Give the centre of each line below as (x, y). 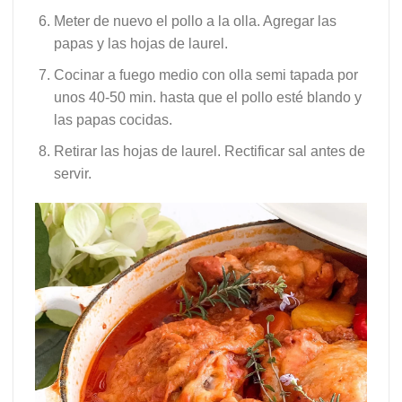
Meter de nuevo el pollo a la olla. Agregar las (195, 22)
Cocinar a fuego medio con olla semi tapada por (205, 75)
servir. (72, 173)
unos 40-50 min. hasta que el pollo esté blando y (207, 98)
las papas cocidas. (113, 120)
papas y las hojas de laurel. (140, 44)
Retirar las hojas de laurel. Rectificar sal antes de (209, 151)
